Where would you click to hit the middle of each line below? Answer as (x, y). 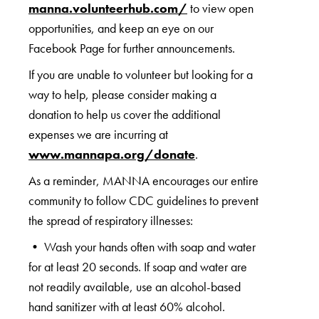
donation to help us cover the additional (125, 114)
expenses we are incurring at (98, 134)
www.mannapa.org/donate (112, 154)
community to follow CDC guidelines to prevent (143, 200)
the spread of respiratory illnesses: (111, 220)
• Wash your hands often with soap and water (142, 246)
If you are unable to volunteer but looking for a (141, 74)
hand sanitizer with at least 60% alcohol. (127, 306)
